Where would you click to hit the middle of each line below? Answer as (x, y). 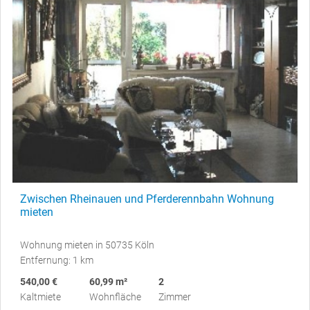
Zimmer (175, 297)
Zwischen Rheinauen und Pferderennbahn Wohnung (147, 199)
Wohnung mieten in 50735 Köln (87, 245)
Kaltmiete (40, 297)
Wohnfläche (115, 297)
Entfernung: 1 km (57, 260)
